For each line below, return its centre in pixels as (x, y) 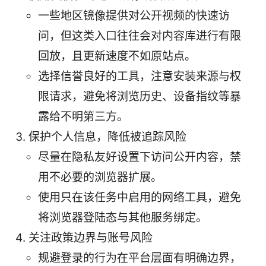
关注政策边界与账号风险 (91, 237)
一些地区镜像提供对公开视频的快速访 (134, 15)
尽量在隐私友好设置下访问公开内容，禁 (140, 157)
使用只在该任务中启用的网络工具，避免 (140, 197)
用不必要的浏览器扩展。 (100, 177)
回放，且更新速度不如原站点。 (117, 56)
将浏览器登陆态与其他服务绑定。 (123, 217)
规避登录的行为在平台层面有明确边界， (140, 258)
